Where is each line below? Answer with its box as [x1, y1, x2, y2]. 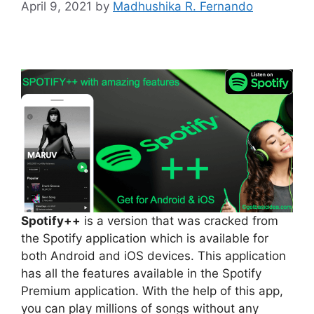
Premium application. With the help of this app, [21, 284, 283, 299]
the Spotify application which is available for [21, 231, 268, 246]
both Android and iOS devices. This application [21, 249, 286, 264]
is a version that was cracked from [81, 214, 278, 228]
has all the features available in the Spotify [21, 266, 261, 281]
